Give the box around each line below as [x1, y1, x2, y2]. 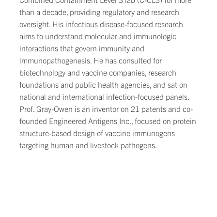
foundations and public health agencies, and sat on [19, 79, 187, 89]
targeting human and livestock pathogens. [19, 140, 158, 150]
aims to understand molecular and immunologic [19, 31, 176, 41]
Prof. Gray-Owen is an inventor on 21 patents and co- [19, 104, 193, 113]
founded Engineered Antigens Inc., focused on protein [19, 116, 196, 125]
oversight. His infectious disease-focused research [19, 19, 183, 29]
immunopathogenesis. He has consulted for [19, 55, 162, 65]
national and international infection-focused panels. [19, 92, 189, 101]
